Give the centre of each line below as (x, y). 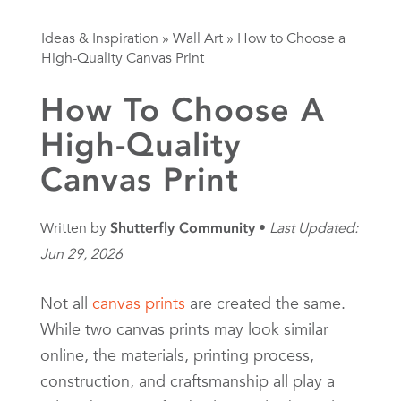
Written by (75, 228)
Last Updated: (312, 228)
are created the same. (265, 303)
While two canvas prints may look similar (184, 328)
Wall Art (198, 38)
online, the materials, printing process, (177, 354)
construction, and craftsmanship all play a (188, 380)
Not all (66, 303)
